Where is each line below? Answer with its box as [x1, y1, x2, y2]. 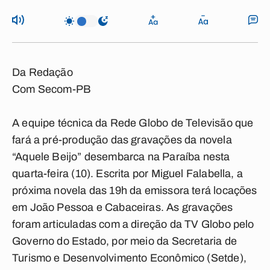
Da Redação [12, 66, 73, 78]
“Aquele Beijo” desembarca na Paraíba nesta [12, 151, 230, 163]
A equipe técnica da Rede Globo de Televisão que [12, 117, 254, 129]
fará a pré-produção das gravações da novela [12, 134, 232, 146]
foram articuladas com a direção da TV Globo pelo [12, 218, 254, 230]
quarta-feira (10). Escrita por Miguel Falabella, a [12, 168, 243, 180]
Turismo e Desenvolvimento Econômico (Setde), [12, 252, 246, 264]
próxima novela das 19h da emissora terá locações [12, 184, 257, 196]
